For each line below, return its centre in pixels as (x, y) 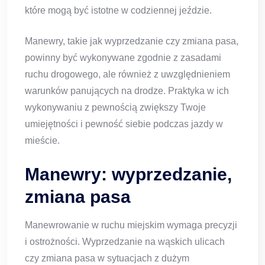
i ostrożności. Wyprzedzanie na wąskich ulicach (125, 242)
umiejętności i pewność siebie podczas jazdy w (124, 124)
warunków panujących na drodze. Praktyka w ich (127, 91)
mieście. (42, 141)
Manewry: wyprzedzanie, (128, 174)
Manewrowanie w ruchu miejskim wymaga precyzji (131, 225)
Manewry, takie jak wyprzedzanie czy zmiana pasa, (132, 41)
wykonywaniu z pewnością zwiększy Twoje (115, 108)
